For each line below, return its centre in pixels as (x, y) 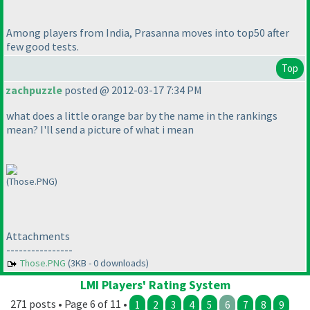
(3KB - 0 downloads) (107, 263)
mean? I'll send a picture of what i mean (100, 130)
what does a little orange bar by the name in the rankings (142, 116)
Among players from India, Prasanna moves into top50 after (148, 33)
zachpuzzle (34, 90)
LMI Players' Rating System (155, 285)
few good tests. (43, 47)
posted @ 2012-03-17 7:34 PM (132, 90)
